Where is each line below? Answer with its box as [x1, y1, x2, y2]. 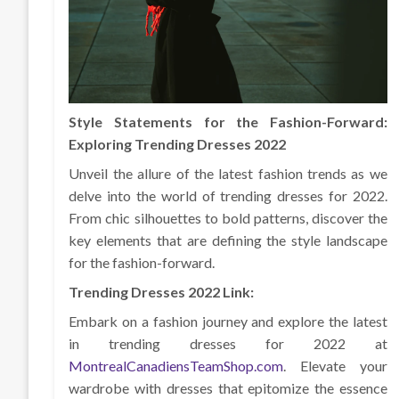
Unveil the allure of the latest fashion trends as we [69, 165, 387, 183]
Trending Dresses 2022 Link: [69, 283, 255, 301]
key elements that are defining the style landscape [69, 232, 387, 249]
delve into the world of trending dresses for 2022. [69, 187, 387, 205]
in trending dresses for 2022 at [69, 335, 387, 353]
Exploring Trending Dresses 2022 [69, 135, 287, 153]
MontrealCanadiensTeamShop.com [69, 357, 284, 375]
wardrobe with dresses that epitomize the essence [69, 379, 387, 397]
